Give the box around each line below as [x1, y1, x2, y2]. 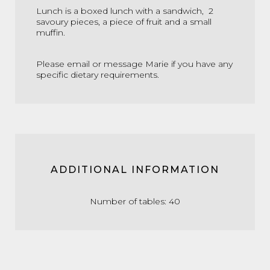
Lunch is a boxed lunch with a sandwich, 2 [36, 5, 213, 16]
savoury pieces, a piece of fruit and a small [36, 16, 212, 27]
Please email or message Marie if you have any [36, 58, 233, 69]
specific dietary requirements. [36, 69, 162, 80]
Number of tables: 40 [90, 196, 180, 207]
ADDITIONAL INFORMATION [51, 164, 219, 175]
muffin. [36, 27, 65, 38]
